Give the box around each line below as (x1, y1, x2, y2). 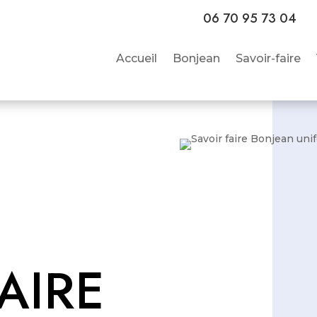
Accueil (115, 52, 157, 65)
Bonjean (172, 52, 220, 65)
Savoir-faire (235, 52, 301, 65)
